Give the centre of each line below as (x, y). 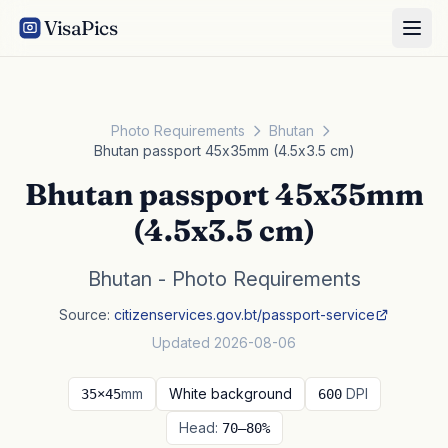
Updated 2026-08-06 (224, 342)
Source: (86, 314)
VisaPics (80, 27)
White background (230, 393)
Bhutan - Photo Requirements (224, 279)
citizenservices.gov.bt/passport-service (244, 314)
